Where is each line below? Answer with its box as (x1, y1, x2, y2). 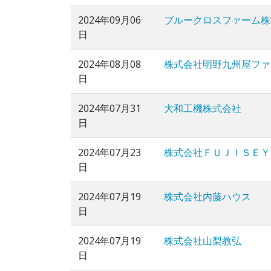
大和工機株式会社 (164, 102, 241, 116)
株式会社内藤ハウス (164, 190, 251, 204)
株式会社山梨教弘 (164, 234, 241, 248)
